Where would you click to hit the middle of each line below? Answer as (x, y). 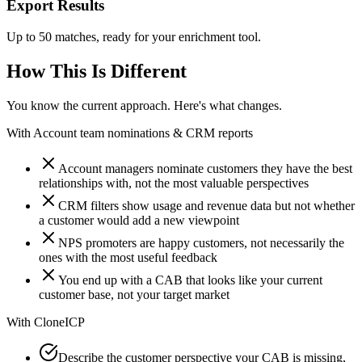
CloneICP (59, 322)
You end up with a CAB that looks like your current (190, 280)
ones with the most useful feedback (128, 257)
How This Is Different (97, 71)
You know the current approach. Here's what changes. (144, 105)
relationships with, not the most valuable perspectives (174, 183)
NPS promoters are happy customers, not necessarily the (201, 242)
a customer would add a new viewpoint (139, 220)
